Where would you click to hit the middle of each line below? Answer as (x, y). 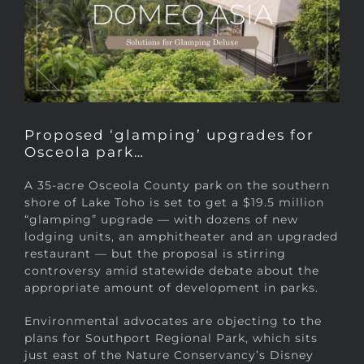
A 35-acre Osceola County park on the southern (177, 186)
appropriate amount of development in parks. (171, 288)
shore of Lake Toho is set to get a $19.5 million (174, 203)
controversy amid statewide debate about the (172, 271)
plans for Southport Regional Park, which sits (171, 338)
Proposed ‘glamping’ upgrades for (169, 135)
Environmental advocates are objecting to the (173, 321)
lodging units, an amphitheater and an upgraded (181, 237)
